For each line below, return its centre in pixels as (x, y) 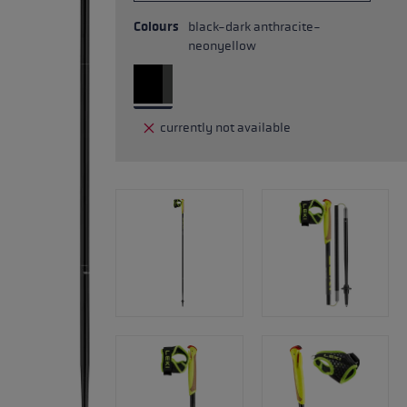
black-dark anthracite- (254, 27)
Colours (156, 27)
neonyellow (222, 46)
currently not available (225, 128)
